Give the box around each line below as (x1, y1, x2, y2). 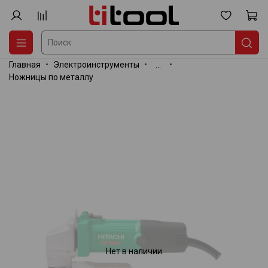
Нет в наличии (106, 246, 162, 256)
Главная (9, 59, 41, 69)
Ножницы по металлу (9, 72, 93, 82)
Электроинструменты (53, 59, 139, 69)
